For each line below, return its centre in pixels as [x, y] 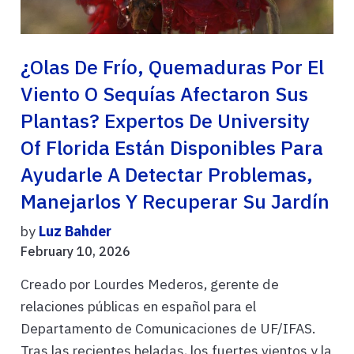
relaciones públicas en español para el [138, 307]
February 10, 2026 [75, 252]
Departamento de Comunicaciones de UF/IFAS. [168, 329]
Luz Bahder [75, 232]
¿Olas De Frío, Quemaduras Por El [172, 68]
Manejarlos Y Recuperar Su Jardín [175, 202]
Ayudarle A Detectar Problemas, [167, 175]
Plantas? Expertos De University [165, 121]
